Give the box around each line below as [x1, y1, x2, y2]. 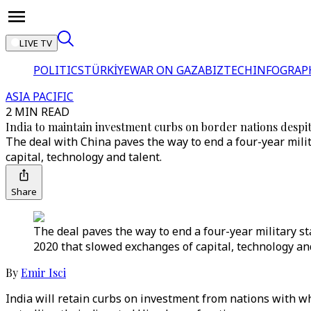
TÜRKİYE [84, 62, 130, 78]
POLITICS [33, 62, 84, 78]
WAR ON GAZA [130, 62, 205, 78]
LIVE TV [19, 37, 52, 49]
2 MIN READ [6, 104, 69, 119]
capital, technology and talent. [6, 149, 162, 165]
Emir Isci [21, 265, 66, 280]
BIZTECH [205, 62, 253, 78]
